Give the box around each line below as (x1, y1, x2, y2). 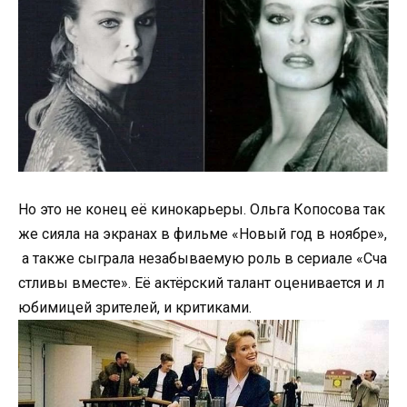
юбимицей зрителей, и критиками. (18, 298, 252, 316)
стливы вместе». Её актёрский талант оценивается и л (18, 273, 384, 292)
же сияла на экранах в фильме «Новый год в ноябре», (18, 224, 387, 243)
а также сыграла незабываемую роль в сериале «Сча (18, 249, 387, 267)
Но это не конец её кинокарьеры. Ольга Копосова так (18, 200, 385, 218)
